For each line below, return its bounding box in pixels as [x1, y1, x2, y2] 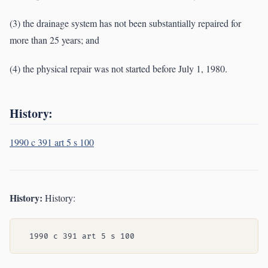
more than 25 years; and [10, 33, 99, 47]
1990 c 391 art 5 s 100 [10, 136, 94, 149]
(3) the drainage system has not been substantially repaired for [10, 17, 241, 30]
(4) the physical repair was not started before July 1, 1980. [10, 62, 227, 75]
